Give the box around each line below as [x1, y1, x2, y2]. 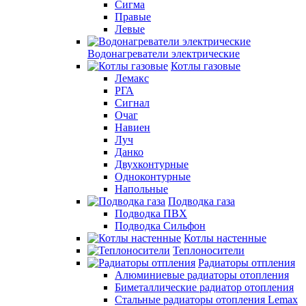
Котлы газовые [171, 60, 240, 72]
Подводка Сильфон [115, 220, 206, 232]
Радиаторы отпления [198, 257, 295, 268]
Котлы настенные [184, 232, 266, 244]
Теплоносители [173, 245, 245, 256]
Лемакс [115, 72, 149, 84]
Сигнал [115, 97, 150, 109]
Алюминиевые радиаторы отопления [115, 269, 289, 281]
